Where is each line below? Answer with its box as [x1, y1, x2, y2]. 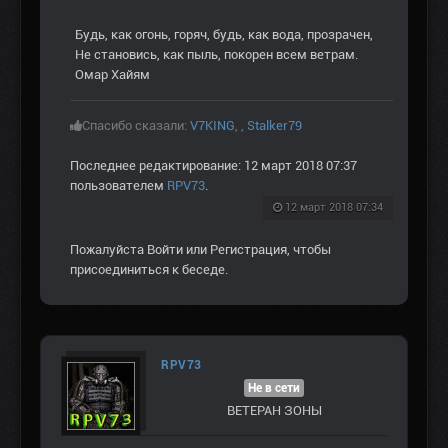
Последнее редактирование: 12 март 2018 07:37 [70, 158, 357, 174]
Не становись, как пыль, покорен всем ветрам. [75, 47, 358, 63]
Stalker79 [247, 118, 302, 134]
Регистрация [210, 242, 287, 258]
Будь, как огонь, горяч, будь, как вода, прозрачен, [75, 27, 373, 43]
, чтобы [287, 242, 331, 258]
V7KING [190, 118, 235, 134]
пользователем [70, 178, 167, 194]
